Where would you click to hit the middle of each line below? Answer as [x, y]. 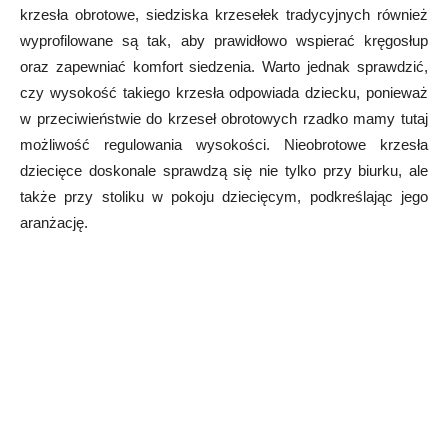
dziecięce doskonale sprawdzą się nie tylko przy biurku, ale [224, 171]
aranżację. [54, 223]
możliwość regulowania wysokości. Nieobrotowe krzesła [224, 145]
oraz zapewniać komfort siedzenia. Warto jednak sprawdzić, [224, 67]
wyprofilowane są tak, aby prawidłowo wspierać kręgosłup [224, 41]
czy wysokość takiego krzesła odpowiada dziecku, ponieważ [224, 93]
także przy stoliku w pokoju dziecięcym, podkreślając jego [224, 197]
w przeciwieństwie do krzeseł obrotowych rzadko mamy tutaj [224, 119]
